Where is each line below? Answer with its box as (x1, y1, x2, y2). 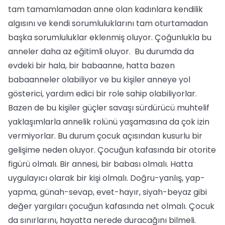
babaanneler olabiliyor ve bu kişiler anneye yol (8, 74, 190, 85)
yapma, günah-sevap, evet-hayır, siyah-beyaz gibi (8, 186, 207, 198)
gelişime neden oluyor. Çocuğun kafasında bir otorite (8, 144, 216, 156)
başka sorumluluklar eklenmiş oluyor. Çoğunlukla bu (8, 32, 211, 43)
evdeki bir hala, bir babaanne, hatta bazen (8, 60, 175, 71)
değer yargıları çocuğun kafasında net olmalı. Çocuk (8, 200, 214, 212)
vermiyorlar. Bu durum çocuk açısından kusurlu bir (8, 130, 202, 142)
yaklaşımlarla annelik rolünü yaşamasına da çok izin (8, 116, 209, 128)
